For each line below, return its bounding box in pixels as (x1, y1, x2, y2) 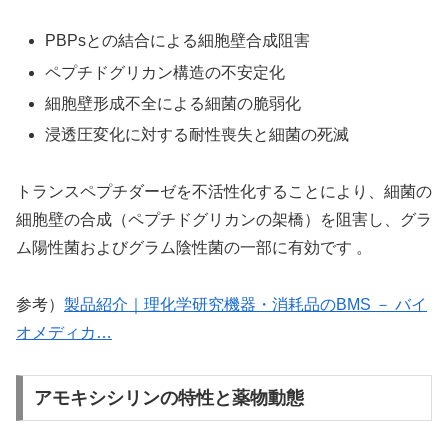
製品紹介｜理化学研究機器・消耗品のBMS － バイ (64, 295, 427, 313)
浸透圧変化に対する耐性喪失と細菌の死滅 (45, 126, 350, 144)
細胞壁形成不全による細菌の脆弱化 (45, 94, 302, 112)
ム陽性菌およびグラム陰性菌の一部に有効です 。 (16, 238, 372, 256)
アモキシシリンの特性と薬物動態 (33, 388, 304, 409)
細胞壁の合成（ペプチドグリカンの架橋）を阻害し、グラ (16, 210, 432, 228)
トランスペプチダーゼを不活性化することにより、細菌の (16, 182, 432, 200)
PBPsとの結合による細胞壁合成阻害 (45, 32, 311, 50)
